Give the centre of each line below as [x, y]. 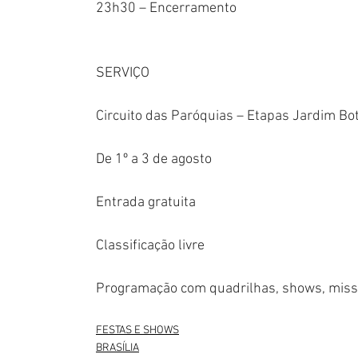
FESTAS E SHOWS [137, 331]
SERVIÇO [123, 74]
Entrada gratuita [146, 203]
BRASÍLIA [117, 348]
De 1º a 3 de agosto [154, 160]
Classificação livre [150, 246]
